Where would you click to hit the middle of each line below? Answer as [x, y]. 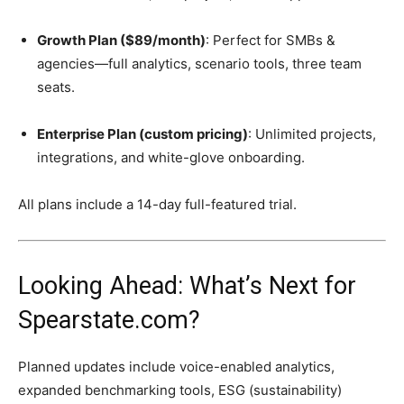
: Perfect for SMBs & [271, 41]
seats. [56, 87]
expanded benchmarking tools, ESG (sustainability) [180, 390]
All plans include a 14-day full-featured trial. [157, 205]
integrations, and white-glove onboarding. [171, 158]
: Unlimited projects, [312, 134]
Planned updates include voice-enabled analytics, [176, 367]
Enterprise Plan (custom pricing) [142, 134]
